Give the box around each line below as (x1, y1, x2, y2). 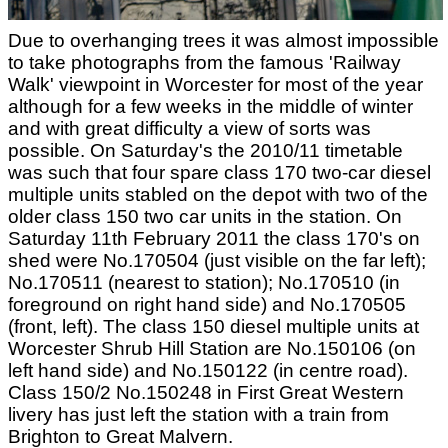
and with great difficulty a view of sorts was (8, 118, 371, 139)
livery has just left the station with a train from (8, 404, 389, 425)
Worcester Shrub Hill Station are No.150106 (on (8, 338, 416, 359)
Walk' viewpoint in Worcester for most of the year (8, 74, 423, 95)
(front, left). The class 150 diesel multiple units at (8, 316, 419, 337)
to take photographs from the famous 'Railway (8, 52, 401, 73)
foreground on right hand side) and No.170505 (8, 294, 406, 315)
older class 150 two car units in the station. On (8, 206, 402, 227)
